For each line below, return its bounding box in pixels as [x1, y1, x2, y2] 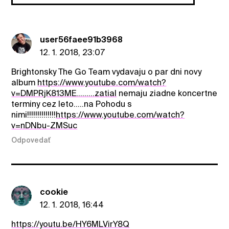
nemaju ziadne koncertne [117, 88, 218, 99]
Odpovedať [11, 135, 51, 144]
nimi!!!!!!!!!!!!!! [11, 110, 56, 120]
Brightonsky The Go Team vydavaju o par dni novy [11, 67, 202, 77]
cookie [40, 187, 68, 197]
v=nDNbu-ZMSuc [11, 121, 78, 131]
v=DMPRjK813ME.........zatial [11, 88, 117, 99]
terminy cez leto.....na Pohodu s [11, 99, 132, 109]
